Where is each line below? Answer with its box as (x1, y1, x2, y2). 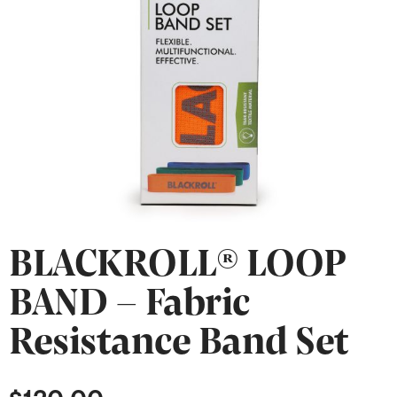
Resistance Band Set (9, 312, 349, 364)
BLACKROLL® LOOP (9, 234, 346, 286)
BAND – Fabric (9, 273, 250, 325)
